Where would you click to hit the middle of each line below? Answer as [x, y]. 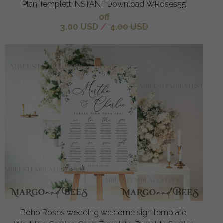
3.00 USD [79, 26]
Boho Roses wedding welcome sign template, [104, 212]
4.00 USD [128, 26]
